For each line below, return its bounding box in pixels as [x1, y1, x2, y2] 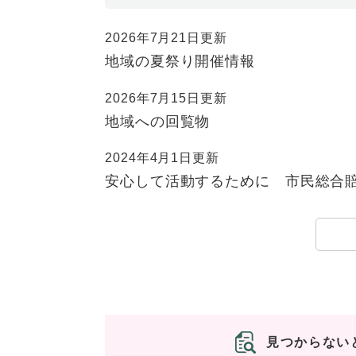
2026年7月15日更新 [105, 91, 227, 105]
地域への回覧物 [105, 113, 211, 130]
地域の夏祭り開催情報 [105, 53, 255, 70]
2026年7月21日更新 [105, 31, 227, 45]
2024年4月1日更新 [105, 151, 219, 165]
